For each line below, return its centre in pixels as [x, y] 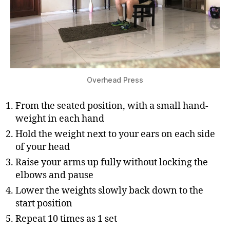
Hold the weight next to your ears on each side [115, 134]
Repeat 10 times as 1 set [66, 219]
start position [44, 204]
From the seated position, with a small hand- [112, 106]
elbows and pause [54, 175]
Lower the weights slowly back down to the [109, 191]
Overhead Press [115, 80]
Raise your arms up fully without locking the [112, 162]
